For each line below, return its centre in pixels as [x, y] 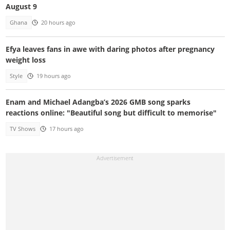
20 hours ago [58, 23]
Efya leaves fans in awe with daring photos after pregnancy [110, 49]
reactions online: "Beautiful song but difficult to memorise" [111, 113]
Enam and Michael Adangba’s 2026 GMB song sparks [98, 102]
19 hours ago [53, 76]
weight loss [25, 60]
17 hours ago [66, 129]
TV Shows [23, 129]
